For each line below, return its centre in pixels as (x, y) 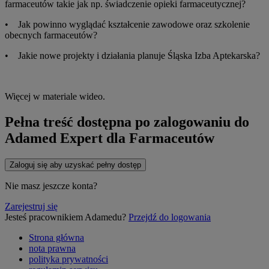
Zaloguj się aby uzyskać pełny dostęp (75, 165)
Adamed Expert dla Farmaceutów (110, 138)
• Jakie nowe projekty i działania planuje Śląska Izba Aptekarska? (134, 55)
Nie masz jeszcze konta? (51, 186)
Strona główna (56, 237)
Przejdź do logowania (170, 217)
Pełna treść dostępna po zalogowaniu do (127, 122)
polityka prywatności (68, 259)
